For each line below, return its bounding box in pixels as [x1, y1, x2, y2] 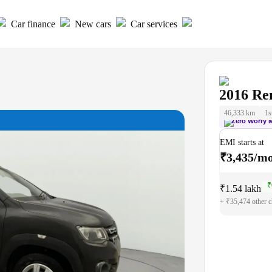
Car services [131, 18, 177, 29]
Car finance [11, 18, 55, 29]
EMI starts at [219, 137, 264, 147]
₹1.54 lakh [219, 183, 261, 194]
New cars [75, 18, 111, 29]
